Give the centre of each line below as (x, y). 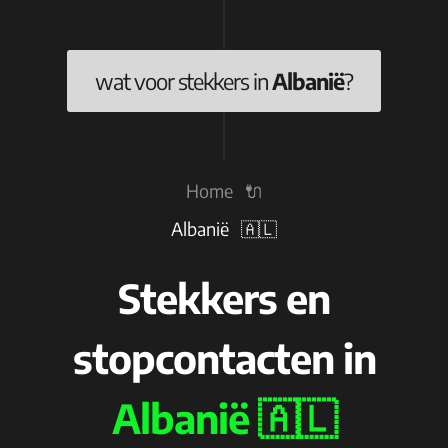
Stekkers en (224, 298)
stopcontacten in (224, 358)
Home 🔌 (224, 190)
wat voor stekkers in (184, 81)
